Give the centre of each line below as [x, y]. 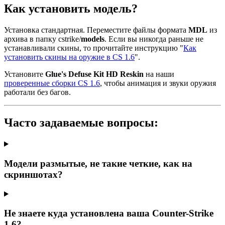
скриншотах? [33, 174]
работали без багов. [37, 92]
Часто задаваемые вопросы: [81, 123]
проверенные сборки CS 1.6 [52, 83]
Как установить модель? [71, 9]
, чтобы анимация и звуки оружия [158, 83]
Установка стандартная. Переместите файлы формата [96, 30]
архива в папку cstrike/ [42, 39]
